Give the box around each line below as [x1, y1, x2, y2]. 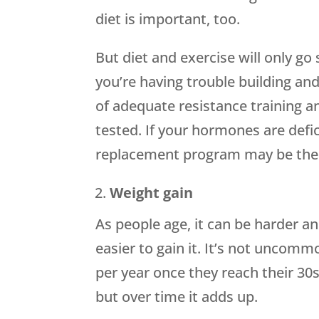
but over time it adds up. [95, 286, 258, 306]
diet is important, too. [95, 9, 241, 28]
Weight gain [110, 182, 194, 202]
